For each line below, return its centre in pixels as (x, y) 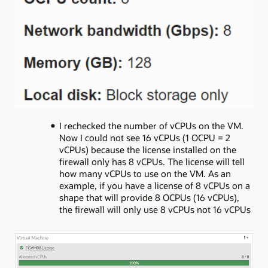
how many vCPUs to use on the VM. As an (145, 174)
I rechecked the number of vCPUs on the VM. (151, 126)
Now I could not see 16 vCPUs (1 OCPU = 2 (144, 138)
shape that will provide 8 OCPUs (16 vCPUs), (149, 198)
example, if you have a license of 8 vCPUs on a (154, 186)
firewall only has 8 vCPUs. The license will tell (152, 162)
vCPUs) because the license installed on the (147, 150)
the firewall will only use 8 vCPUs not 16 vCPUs (155, 210)
